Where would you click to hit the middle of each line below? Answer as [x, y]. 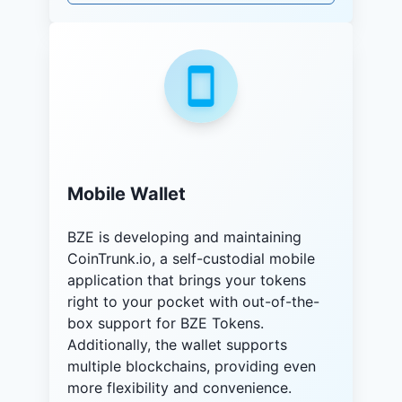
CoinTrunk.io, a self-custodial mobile [191, 259]
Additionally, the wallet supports [177, 345]
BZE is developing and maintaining [184, 237]
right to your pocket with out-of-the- [193, 302]
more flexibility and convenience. [179, 388]
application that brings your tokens [187, 280]
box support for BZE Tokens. [166, 323]
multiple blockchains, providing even [192, 367]
